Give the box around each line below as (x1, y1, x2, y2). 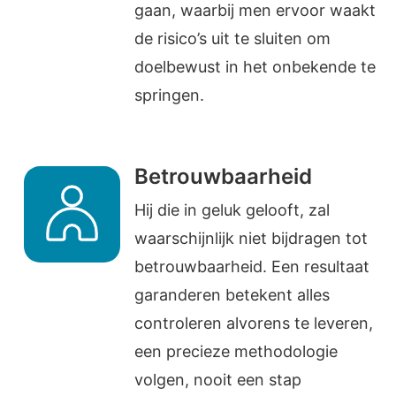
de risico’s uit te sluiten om (134, 28, 331, 48)
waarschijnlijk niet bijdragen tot (134, 229, 369, 248)
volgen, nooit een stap (134, 370, 302, 390)
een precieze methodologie (134, 342, 339, 362)
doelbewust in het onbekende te (134, 57, 377, 76)
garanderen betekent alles (134, 286, 331, 305)
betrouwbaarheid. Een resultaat (134, 257, 370, 277)
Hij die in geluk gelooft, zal (134, 201, 331, 220)
